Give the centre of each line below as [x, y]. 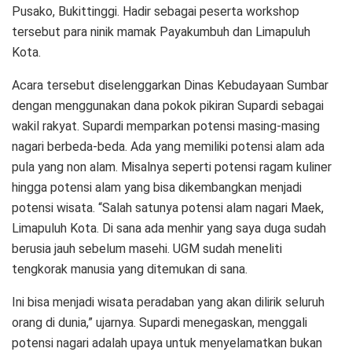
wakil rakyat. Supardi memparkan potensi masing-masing [166, 126]
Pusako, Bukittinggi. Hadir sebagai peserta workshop [156, 11]
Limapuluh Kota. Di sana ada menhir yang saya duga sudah [169, 228]
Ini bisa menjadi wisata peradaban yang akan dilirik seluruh [168, 302]
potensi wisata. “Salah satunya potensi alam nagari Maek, [168, 207]
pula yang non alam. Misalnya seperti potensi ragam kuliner [172, 167]
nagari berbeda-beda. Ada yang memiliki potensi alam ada [168, 146]
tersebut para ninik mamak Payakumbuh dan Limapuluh [161, 31]
